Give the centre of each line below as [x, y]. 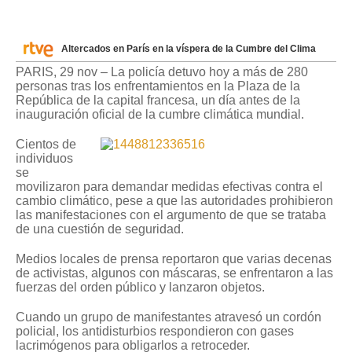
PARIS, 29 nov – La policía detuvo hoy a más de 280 [162, 72]
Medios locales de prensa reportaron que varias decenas [174, 259]
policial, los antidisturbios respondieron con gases [155, 332]
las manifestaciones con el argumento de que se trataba [171, 215]
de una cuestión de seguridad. [100, 229]
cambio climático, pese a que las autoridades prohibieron [174, 201]
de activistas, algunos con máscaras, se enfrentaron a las [174, 273]
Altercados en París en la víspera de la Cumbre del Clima [188, 49]
